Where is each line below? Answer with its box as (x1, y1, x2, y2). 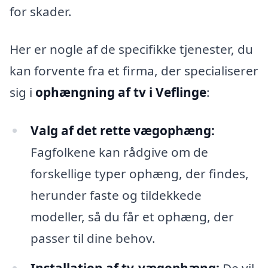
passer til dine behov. (30, 229, 156, 246)
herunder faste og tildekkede (30, 186, 202, 203)
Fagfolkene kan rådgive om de (30, 143, 208, 160)
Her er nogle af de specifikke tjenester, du (10, 41, 253, 58)
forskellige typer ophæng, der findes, (30, 165, 249, 182)
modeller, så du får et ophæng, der (30, 208, 234, 225)
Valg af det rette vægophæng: (30, 121, 215, 139)
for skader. (10, 2, 72, 20)
